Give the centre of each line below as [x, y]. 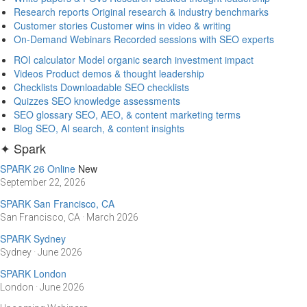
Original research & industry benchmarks [180, 12]
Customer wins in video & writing [161, 25]
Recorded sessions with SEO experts [194, 39]
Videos [28, 73]
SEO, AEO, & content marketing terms [158, 114]
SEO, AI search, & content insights [110, 128]
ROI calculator [45, 60]
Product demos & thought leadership [125, 73]
